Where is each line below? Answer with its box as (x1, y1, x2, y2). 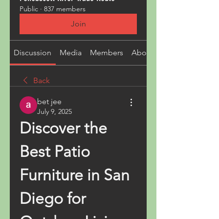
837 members (44, 4, 86, 13)
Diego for (20, 189, 86, 208)
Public (20, 4, 38, 13)
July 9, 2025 (37, 107, 72, 116)
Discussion (14, 48, 52, 57)
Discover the (20, 119, 107, 137)
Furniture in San (20, 166, 130, 184)
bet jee (37, 97, 62, 106)
